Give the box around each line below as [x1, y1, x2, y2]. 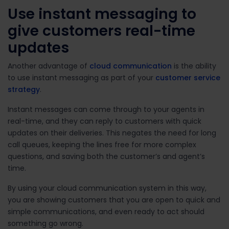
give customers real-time [8, 20, 195, 41]
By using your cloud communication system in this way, [8, 182, 207, 193]
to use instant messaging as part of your [8, 72, 155, 83]
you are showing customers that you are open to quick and [8, 194, 220, 205]
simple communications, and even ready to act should [8, 206, 204, 217]
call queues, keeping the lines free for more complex [8, 139, 196, 150]
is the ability [172, 60, 216, 71]
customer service [155, 72, 220, 83]
